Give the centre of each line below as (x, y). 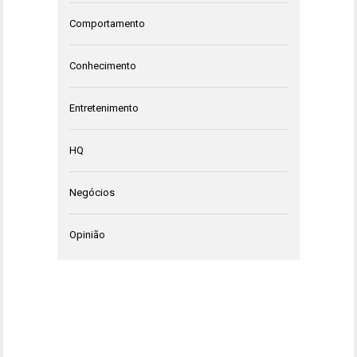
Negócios (92, 193)
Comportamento (107, 24)
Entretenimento (104, 108)
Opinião (87, 235)
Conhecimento (103, 66)
